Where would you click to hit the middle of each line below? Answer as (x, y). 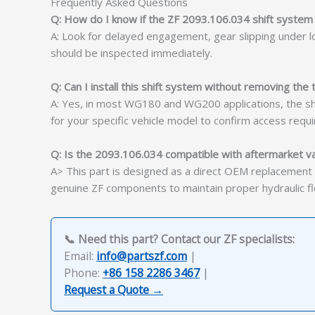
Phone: (83, 272)
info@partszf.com (142, 256)
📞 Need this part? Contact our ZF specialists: (179, 239)
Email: (80, 256)
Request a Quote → (114, 289)
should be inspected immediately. (131, 52)
